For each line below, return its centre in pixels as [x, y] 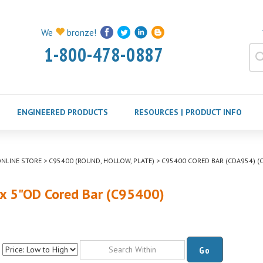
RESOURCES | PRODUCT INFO [188, 112]
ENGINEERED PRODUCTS [62, 112]
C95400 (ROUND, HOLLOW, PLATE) [101, 161]
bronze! [80, 33]
